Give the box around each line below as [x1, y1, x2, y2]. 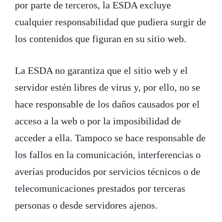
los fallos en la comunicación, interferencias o [15, 149, 201, 160]
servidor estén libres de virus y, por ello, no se [15, 81, 200, 93]
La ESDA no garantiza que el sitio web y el [15, 64, 188, 76]
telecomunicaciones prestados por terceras [15, 182, 185, 194]
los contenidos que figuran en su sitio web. [15, 33, 186, 44]
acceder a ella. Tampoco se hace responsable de [15, 132, 206, 143]
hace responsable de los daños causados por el [15, 98, 200, 110]
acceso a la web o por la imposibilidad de [15, 115, 181, 126]
